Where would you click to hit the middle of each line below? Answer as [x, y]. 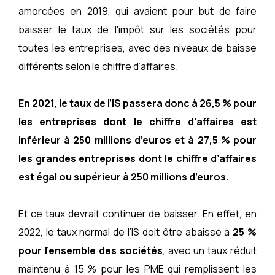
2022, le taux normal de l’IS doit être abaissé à [126, 232]
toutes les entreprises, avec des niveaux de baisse [137, 48]
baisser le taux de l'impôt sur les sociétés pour [137, 29]
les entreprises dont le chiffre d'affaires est [137, 121]
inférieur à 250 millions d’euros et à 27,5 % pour [137, 140]
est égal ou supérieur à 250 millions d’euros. [123, 176]
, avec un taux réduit [210, 250]
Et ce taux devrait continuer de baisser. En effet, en [137, 213]
